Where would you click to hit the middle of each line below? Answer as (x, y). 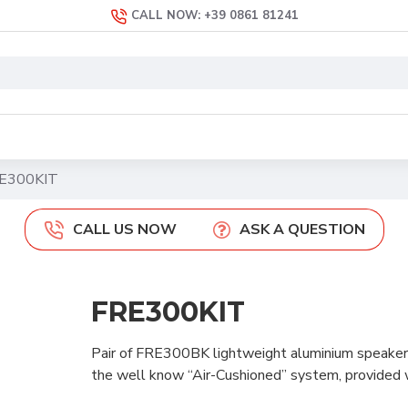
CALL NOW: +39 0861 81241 (214, 15)
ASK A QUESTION (302, 229)
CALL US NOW (124, 229)
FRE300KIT (168, 312)
